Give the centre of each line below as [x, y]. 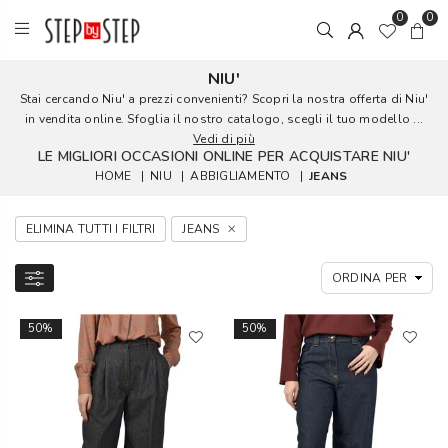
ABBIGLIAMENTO [240, 176]
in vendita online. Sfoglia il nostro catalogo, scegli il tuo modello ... [224, 119]
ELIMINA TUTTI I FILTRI [91, 229]
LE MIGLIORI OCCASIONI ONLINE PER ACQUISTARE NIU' [224, 156]
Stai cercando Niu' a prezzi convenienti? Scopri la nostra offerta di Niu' [224, 99]
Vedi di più [224, 139]
